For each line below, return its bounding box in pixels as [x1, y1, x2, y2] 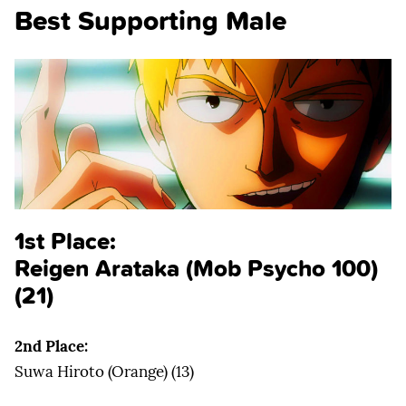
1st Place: [14, 223, 116, 259]
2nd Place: [14, 335, 88, 356]
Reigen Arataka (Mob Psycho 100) [14, 250, 378, 286]
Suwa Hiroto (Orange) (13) [14, 361, 194, 382]
